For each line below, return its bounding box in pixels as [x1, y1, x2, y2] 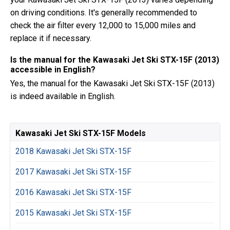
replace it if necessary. [10, 33, 91, 43]
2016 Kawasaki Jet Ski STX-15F [15, 187, 131, 197]
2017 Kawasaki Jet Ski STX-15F [15, 167, 131, 177]
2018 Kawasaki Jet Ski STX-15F [15, 146, 131, 156]
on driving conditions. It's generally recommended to [10, 8, 197, 17]
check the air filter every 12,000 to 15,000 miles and [10, 21, 196, 30]
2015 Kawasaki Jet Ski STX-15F [15, 208, 131, 218]
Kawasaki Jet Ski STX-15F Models [15, 128, 146, 138]
